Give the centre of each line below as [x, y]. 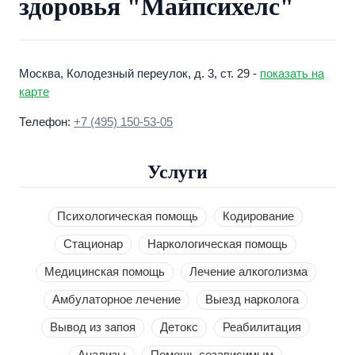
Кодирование [258, 217]
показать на [292, 74]
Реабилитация [262, 328]
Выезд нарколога [252, 300]
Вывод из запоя [93, 328]
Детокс [179, 328]
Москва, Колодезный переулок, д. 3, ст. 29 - [139, 74]
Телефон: [46, 122]
